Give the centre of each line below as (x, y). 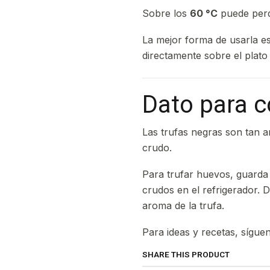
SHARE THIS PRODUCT (186, 254)
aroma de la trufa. (183, 206)
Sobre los (166, 13)
